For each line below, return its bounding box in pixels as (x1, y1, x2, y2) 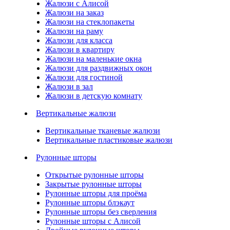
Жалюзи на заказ (45, 8, 104, 17)
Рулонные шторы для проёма (45, 189, 147, 198)
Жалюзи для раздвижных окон (45, 64, 152, 73)
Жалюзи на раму (45, 27, 103, 36)
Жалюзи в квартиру (45, 45, 114, 54)
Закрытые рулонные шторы (45, 180, 142, 189)
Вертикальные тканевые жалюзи (45, 126, 160, 136)
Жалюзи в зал (45, 82, 93, 91)
